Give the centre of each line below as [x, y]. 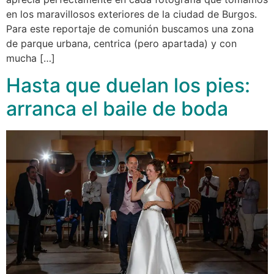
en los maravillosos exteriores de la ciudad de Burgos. [131, 14]
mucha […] [31, 58]
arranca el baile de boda [117, 109]
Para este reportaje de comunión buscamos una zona [130, 28]
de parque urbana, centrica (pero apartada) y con [121, 43]
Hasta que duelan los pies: [128, 86]
